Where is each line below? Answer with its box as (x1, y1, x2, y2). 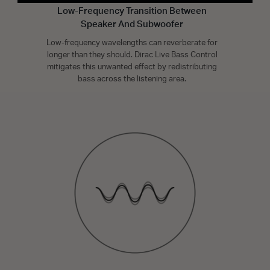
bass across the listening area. (78, 75, 186, 83)
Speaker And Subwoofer (81, 19, 183, 29)
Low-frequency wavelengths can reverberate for (46, 39, 218, 47)
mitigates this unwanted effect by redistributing (47, 63, 217, 71)
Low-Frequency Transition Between (57, 6, 207, 16)
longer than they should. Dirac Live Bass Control (46, 51, 218, 59)
